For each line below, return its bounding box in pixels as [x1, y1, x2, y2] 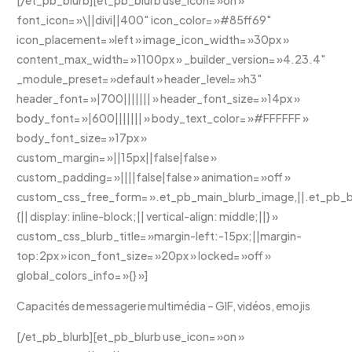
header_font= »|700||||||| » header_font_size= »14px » [16, 90, 301, 105]
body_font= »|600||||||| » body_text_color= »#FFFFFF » [16, 110, 310, 125]
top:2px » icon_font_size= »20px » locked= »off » [16, 247, 272, 262]
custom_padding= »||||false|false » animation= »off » [16, 169, 291, 184]
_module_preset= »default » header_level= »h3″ [16, 71, 263, 86]
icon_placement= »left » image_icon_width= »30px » [16, 31, 290, 46]
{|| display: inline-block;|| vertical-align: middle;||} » [16, 208, 279, 223]
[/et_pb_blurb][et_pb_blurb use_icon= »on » [16, 328, 245, 343]
